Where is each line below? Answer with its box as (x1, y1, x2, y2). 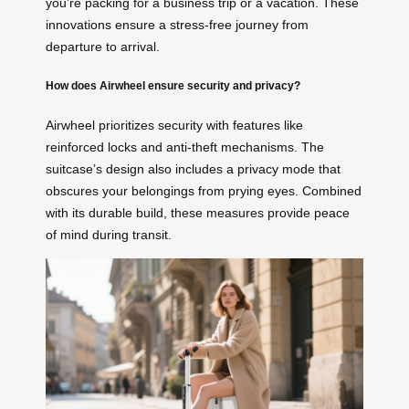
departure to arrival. (46, 38, 160, 54)
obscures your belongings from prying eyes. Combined (46, 184, 362, 199)
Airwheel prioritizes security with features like (46, 118, 303, 133)
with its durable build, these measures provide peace (46, 205, 350, 221)
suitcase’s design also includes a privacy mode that (46, 162, 341, 177)
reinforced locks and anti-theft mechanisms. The (46, 140, 324, 155)
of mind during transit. (46, 227, 172, 243)
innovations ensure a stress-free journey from (46, 16, 309, 32)
